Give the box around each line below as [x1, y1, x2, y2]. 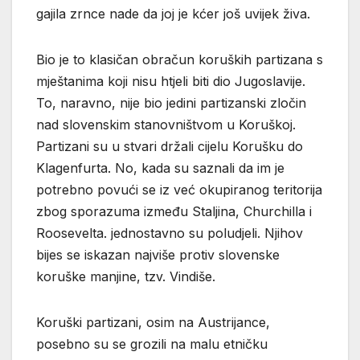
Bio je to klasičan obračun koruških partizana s [36, 51, 323, 67]
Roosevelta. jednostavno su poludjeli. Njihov [36, 225, 303, 241]
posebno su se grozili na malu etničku [36, 336, 268, 352]
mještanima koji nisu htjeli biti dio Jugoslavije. [36, 73, 305, 89]
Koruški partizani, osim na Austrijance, [36, 314, 270, 330]
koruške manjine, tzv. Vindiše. [36, 268, 215, 284]
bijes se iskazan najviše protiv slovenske [36, 247, 280, 263]
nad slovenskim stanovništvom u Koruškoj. [36, 117, 296, 133]
